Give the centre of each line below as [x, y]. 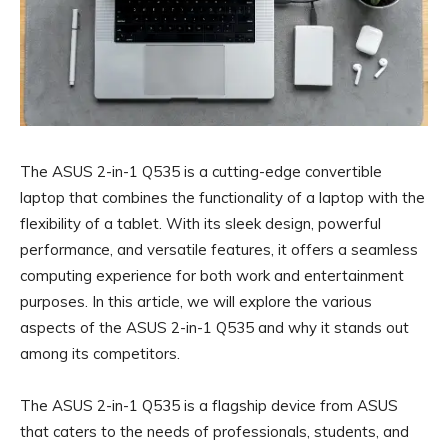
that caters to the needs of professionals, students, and [214, 431]
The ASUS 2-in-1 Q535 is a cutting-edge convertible [201, 171]
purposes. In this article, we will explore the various [196, 301]
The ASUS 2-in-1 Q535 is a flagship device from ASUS [209, 405]
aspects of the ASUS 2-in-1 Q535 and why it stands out [214, 327]
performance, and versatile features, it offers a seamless [219, 249]
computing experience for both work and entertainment [212, 275]
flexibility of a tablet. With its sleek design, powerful [200, 223]
